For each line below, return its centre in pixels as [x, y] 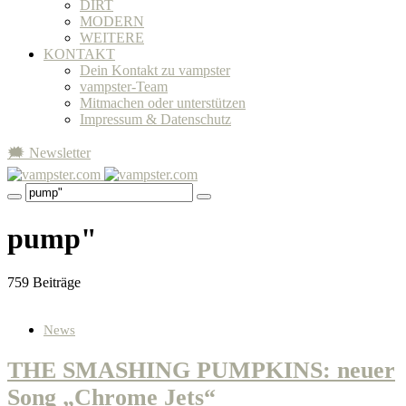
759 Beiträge [44, 283]
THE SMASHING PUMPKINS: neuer [201, 371]
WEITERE [112, 38]
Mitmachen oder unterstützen [163, 103]
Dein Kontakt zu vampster [155, 71]
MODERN [112, 22]
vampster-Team [124, 87]
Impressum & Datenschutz [155, 120]
